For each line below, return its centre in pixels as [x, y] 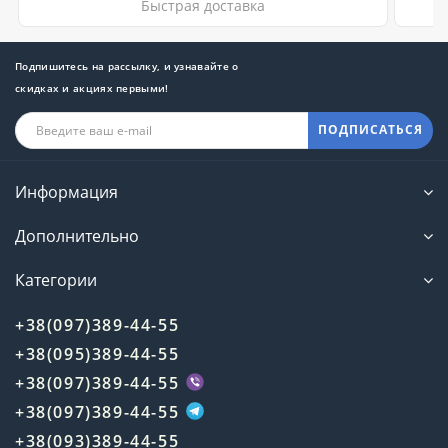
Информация [66, 191]
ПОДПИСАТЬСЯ [370, 130]
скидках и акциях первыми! [92, 87]
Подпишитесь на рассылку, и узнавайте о [127, 65]
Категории [56, 279]
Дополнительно [77, 235]
